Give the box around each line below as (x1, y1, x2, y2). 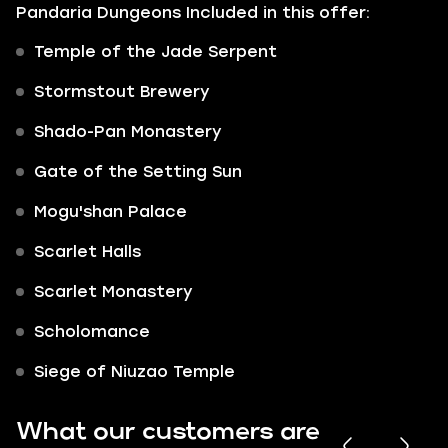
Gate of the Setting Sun (34, 162, 242, 181)
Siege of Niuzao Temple (34, 362, 235, 381)
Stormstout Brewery (34, 82, 210, 101)
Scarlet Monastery (34, 282, 193, 301)
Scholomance (34, 322, 150, 341)
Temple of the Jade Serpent (34, 42, 277, 61)
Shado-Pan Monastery (34, 122, 222, 141)
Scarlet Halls (34, 242, 141, 261)
